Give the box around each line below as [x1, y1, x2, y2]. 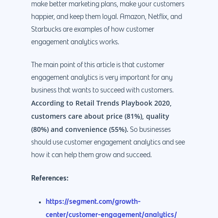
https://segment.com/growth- [46, 197, 141, 206]
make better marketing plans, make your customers [31, 1, 184, 8]
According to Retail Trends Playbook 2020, [31, 98, 172, 108]
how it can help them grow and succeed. [31, 152, 152, 159]
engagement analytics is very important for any [31, 74, 173, 82]
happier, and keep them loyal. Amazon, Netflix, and [31, 14, 182, 21]
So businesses [128, 127, 171, 134]
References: [31, 174, 69, 182]
